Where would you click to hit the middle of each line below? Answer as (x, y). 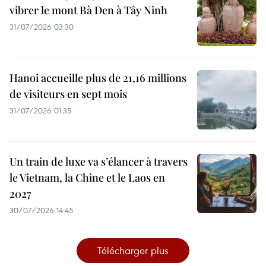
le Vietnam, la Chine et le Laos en (87, 177)
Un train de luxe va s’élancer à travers (99, 161)
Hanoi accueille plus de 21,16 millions (98, 77)
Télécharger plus (133, 250)
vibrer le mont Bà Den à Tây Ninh (88, 10)
